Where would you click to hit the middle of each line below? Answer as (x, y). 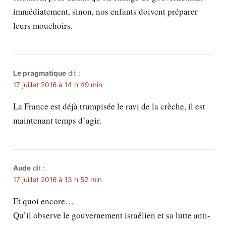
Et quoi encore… (43, 201)
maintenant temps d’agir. (57, 121)
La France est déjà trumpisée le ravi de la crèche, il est (109, 106)
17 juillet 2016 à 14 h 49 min (58, 85)
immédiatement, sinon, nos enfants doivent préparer (105, 12)
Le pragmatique (39, 73)
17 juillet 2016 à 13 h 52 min (57, 180)
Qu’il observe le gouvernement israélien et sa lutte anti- (111, 215)
